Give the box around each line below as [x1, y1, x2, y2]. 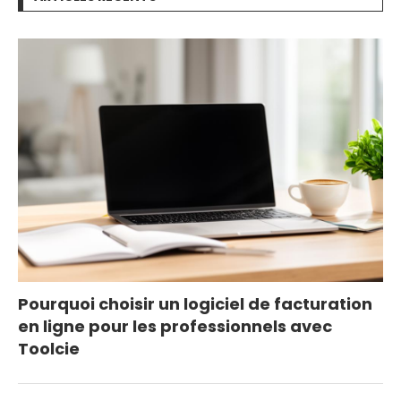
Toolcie [18, 337, 80, 361]
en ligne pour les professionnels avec [18, 315, 332, 338]
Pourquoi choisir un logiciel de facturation [18, 293, 372, 316]
